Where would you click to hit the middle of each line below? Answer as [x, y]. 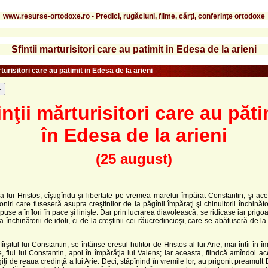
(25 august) [134, 159]
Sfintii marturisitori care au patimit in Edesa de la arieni [134, 49]
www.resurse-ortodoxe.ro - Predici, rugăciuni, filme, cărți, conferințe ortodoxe [134, 16]
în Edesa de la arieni [134, 135]
